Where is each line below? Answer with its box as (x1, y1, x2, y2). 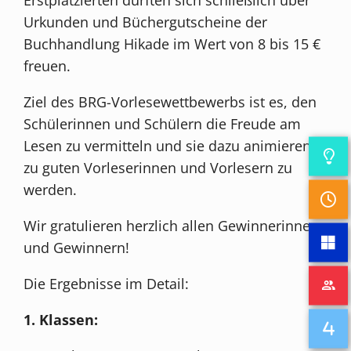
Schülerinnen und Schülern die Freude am (24, 114, 302, 133)
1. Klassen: (24, 309, 99, 329)
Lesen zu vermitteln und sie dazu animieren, (24, 136, 316, 155)
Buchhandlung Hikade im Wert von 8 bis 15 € (24, 34, 321, 53)
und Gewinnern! (24, 237, 130, 257)
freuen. (24, 56, 71, 75)
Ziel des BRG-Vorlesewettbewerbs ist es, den (24, 92, 317, 111)
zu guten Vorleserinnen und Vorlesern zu (24, 157, 293, 177)
